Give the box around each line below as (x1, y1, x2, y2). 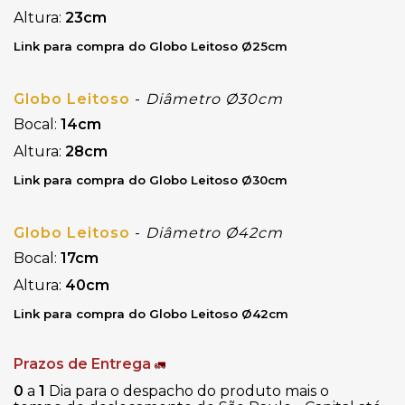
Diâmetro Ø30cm (146, 89, 283, 108)
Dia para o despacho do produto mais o (45, 381, 329, 400)
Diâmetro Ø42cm (146, 223, 283, 241)
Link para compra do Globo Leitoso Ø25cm (14, 39, 287, 54)
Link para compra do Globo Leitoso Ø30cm (14, 173, 287, 188)
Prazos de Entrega (14, 354, 151, 372)
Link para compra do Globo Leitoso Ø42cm (14, 306, 288, 322)
